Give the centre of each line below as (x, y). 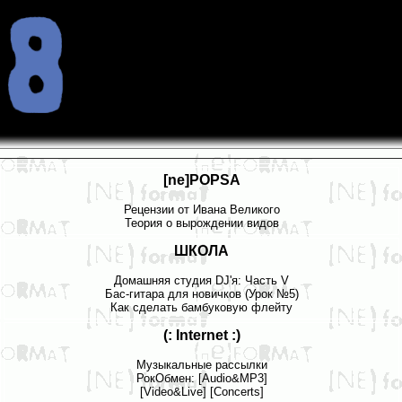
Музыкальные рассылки (201, 364)
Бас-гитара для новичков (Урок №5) (201, 293)
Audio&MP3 (232, 378)
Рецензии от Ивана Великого (201, 209)
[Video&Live (171, 391)
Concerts (236, 391)
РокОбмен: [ (169, 378)
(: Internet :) (201, 335)
